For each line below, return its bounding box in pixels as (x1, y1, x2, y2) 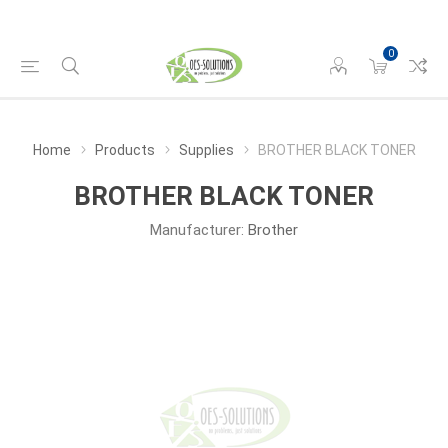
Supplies (178, 142, 234, 158)
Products (94, 142, 155, 158)
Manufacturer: (150, 221, 244, 239)
